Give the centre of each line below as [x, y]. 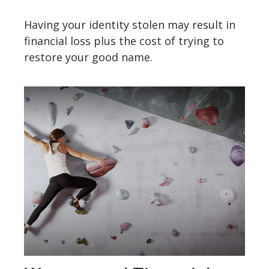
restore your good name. [88, 57]
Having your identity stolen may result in [130, 25]
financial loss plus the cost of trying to [124, 41]
